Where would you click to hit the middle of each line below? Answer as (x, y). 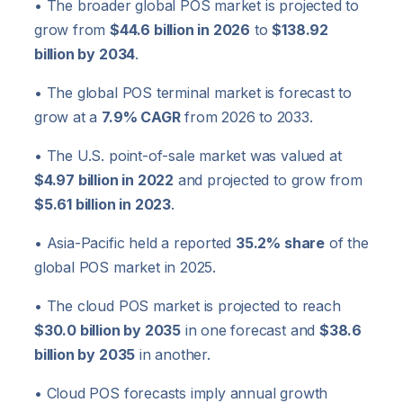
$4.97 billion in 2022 (104, 180)
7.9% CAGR (141, 117)
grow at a (68, 117)
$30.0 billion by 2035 (107, 331)
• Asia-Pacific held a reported (135, 243)
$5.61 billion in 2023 (103, 205)
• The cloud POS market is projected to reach (188, 306)
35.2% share (280, 243)
